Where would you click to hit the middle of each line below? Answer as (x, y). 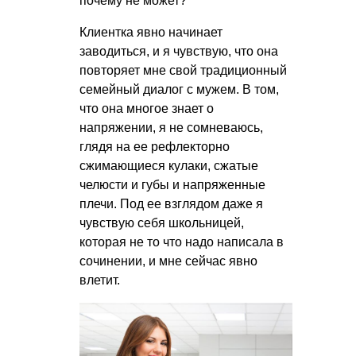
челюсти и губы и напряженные (172, 185)
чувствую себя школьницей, (162, 223)
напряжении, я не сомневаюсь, (171, 128)
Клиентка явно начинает (151, 33)
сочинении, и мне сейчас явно (168, 261)
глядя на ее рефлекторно (155, 147)
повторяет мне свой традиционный (183, 71)
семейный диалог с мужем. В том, (179, 90)
